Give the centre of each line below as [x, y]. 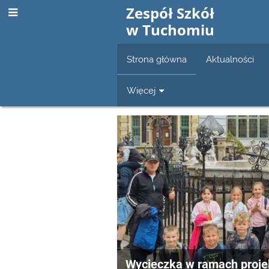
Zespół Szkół [171, 13]
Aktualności [230, 59]
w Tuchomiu [171, 29]
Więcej [141, 90]
